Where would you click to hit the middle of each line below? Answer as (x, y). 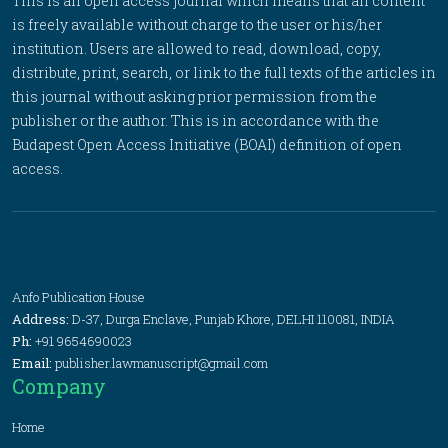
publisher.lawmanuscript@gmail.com (161, 363)
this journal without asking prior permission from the (194, 96)
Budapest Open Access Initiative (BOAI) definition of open (207, 144)
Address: (42, 319)
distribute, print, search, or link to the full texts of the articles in (224, 72)
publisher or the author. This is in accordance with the (195, 120)
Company (59, 386)
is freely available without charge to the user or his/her (197, 24)
